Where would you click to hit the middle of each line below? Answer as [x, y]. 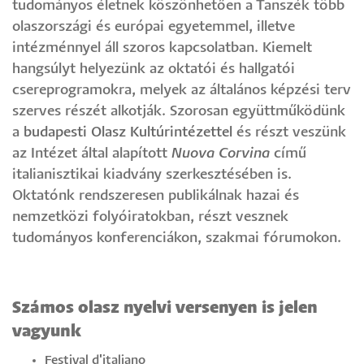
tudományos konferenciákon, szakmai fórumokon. [177, 238]
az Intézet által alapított [92, 154]
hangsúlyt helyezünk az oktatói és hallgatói [154, 69]
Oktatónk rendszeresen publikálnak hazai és [156, 196]
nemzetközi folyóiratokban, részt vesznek [150, 217]
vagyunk [47, 331]
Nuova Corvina [221, 154]
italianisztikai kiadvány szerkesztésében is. [152, 175]
